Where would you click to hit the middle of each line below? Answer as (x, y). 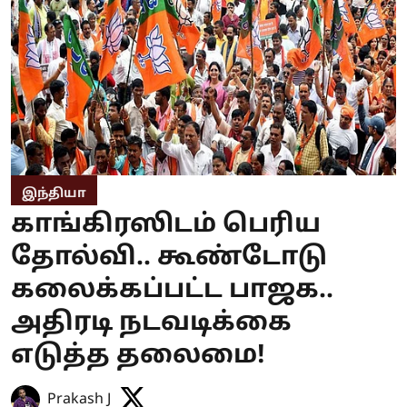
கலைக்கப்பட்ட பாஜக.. (172, 290)
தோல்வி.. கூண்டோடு (169, 258)
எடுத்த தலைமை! (138, 356)
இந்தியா (54, 194)
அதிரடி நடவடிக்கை (151, 323)
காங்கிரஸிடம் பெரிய (166, 225)
